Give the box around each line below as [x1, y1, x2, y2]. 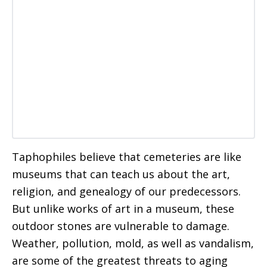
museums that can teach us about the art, [12, 167, 230, 181]
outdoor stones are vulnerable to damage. [12, 219, 229, 233]
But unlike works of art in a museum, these [12, 201, 234, 216]
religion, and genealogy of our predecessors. [12, 184, 241, 198]
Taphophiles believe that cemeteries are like [12, 150, 241, 164]
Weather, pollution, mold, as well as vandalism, [12, 236, 254, 250]
